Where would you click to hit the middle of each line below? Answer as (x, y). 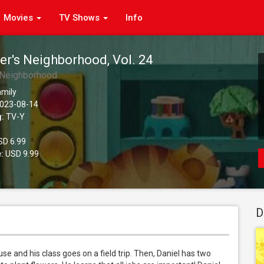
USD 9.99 (21, 154)
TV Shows (80, 18)
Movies (19, 18)
